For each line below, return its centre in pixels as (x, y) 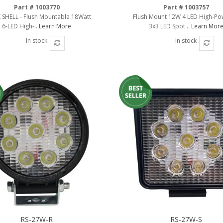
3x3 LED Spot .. (170, 26)
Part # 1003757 (186, 7)
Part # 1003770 (37, 7)
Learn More (55, 26)
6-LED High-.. (21, 26)
